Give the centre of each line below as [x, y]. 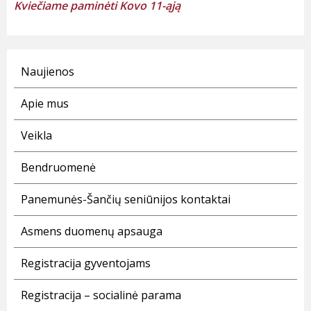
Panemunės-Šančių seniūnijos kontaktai [126, 200]
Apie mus [45, 104]
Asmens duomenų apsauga [92, 232]
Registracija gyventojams [86, 263]
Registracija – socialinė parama [101, 295]
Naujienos [48, 72]
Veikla [36, 136]
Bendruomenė [58, 168]
